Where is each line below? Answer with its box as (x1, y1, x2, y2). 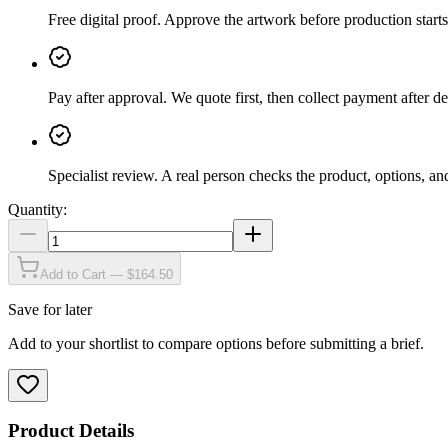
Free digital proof (48, 10, 157, 28)
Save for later (8, 300, 92, 318)
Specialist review (48, 166, 154, 184)
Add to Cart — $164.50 (40, 266, 173, 282)
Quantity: (8, 200, 67, 218)
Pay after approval (48, 88, 163, 106)
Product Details (8, 420, 134, 442)
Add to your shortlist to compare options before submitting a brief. (8, 334, 424, 352)
